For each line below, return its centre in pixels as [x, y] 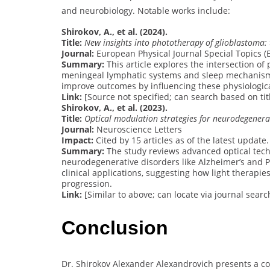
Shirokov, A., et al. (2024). [115, 31]
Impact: [77, 140]
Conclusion [115, 228]
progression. [87, 183]
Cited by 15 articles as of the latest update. [181, 140]
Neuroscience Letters [138, 129]
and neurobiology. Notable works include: [146, 10]
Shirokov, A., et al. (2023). [115, 107]
